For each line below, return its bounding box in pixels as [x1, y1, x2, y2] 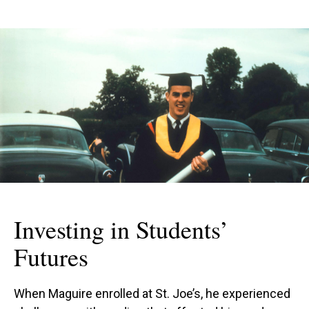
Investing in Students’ [14, 212, 228, 246]
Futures [14, 240, 88, 274]
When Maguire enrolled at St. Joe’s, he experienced [14, 286, 290, 301]
